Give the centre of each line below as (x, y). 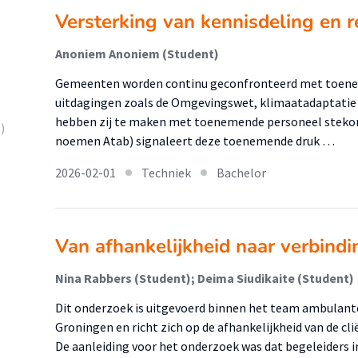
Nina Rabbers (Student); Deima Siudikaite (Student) (205, 278)
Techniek (166, 173)
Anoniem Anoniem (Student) (137, 54)
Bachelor (241, 173)
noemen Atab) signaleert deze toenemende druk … (195, 141)
